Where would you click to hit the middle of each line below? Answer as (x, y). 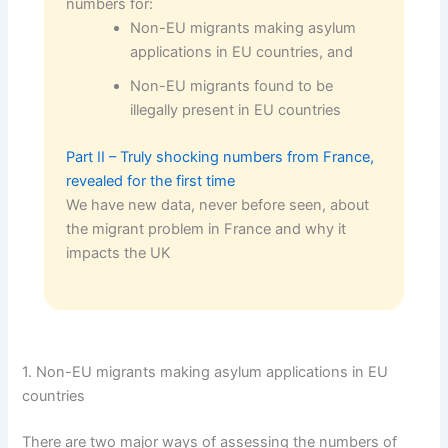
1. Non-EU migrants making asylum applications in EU (205, 372)
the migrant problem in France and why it (206, 229)
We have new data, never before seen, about (218, 205)
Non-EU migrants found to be (231, 85)
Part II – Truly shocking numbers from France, (220, 157)
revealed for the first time (151, 181)
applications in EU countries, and (241, 51)
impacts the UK (119, 253)
